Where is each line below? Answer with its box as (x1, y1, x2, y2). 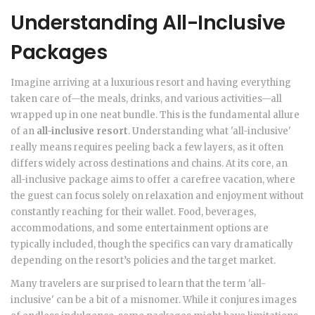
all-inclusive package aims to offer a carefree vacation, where (11, 174, 295, 186)
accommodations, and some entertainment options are (11, 222, 269, 235)
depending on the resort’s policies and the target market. (11, 255, 276, 267)
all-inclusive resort (37, 125, 128, 138)
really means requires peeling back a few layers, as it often (11, 141, 283, 154)
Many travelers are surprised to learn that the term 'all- (11, 278, 266, 290)
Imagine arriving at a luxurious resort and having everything (11, 77, 291, 89)
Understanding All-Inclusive (11, 9, 285, 37)
